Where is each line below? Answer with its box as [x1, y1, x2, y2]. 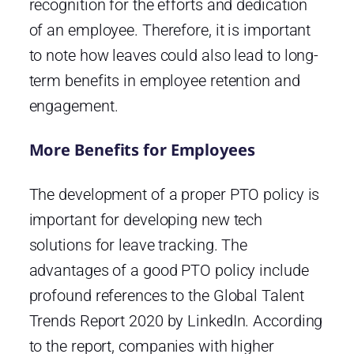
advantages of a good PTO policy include [28, 260, 309, 280]
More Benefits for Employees [28, 138, 255, 160]
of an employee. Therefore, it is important [28, 20, 311, 40]
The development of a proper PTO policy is [28, 184, 320, 204]
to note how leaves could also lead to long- [28, 45, 319, 65]
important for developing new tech [28, 209, 263, 229]
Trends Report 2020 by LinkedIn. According [28, 311, 323, 330]
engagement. [28, 96, 119, 115]
